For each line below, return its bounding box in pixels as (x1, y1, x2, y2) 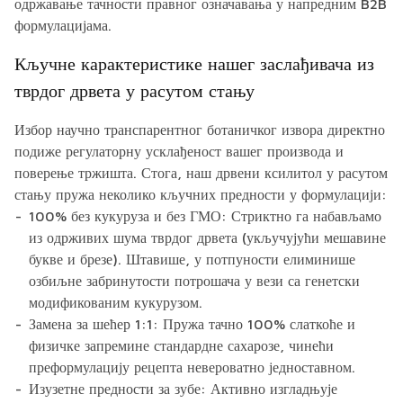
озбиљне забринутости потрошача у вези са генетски (29, 273, 360, 289)
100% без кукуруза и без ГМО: (29, 208, 227, 224)
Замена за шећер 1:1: (29, 316, 158, 332)
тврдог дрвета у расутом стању (14, 80, 255, 101)
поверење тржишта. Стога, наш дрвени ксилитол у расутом (14, 165, 388, 181)
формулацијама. (14, 17, 112, 33)
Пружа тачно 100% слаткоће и (158, 316, 355, 332)
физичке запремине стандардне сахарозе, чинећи (29, 337, 334, 354)
